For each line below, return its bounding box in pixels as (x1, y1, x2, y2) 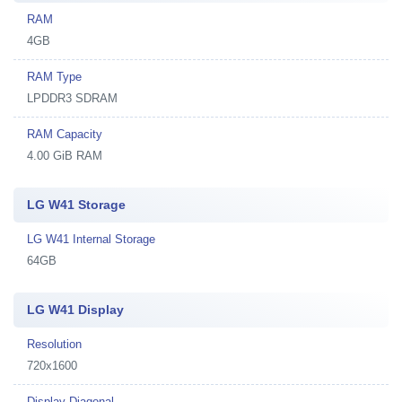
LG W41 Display (27, 302, 124, 317)
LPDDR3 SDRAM (27, 92, 118, 105)
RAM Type (27, 70, 82, 83)
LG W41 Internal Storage (27, 232, 155, 246)
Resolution (27, 337, 82, 351)
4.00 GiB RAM (27, 149, 102, 162)
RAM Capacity (27, 127, 102, 141)
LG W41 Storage (27, 197, 126, 212)
